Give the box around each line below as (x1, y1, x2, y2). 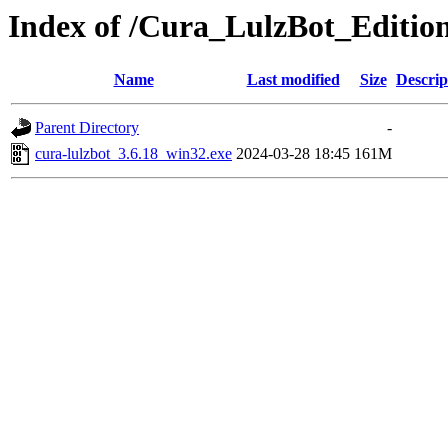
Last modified (246, 71, 340, 89)
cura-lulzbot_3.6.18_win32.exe (35, 145, 232, 163)
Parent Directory (35, 119, 139, 137)
